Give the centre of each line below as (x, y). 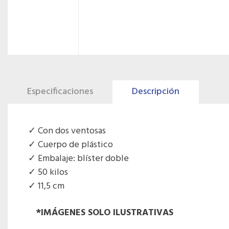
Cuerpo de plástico (75, 145)
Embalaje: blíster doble (83, 159)
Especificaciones (60, 92)
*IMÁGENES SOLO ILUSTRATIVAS (105, 213)
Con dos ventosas (72, 131)
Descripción (156, 92)
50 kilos (53, 173)
